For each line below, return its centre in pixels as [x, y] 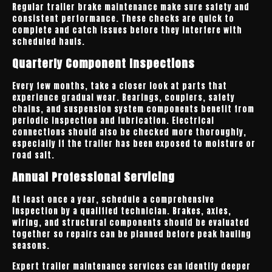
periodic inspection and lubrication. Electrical [113, 121]
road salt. [33, 155]
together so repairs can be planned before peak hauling [132, 234]
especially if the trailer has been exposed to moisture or [134, 144]
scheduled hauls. [49, 42]
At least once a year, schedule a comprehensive [113, 199]
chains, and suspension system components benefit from [133, 109]
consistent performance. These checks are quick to [123, 19]
